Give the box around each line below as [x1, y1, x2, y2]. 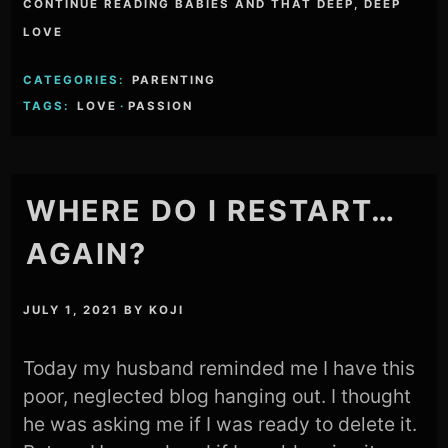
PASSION [128, 98, 194, 113]
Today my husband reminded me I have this [23, 355, 416, 380]
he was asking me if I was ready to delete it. [23, 411, 418, 436]
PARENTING [132, 72, 217, 87]
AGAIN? [26, 236, 148, 272]
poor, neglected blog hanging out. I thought [23, 383, 412, 408]
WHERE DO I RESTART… [26, 193, 397, 229]
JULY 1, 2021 [23, 302, 120, 317]
